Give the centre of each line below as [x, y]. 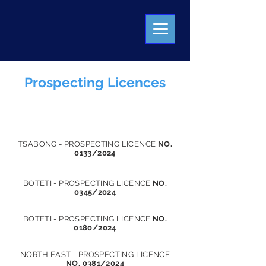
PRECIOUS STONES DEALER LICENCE [95, 117]
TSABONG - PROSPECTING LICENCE [88, 144]
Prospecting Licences [95, 82]
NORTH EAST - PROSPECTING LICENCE [95, 254]
